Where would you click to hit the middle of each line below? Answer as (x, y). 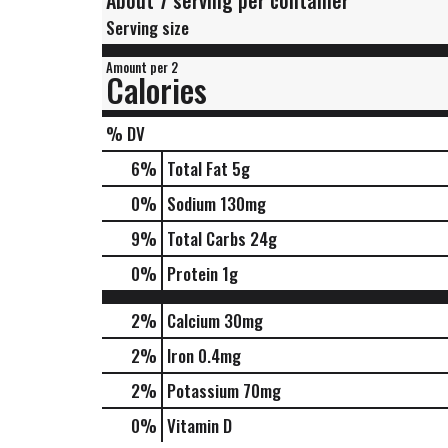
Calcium (193, 320)
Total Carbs (206, 238)
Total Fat (197, 168)
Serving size (147, 27)
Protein (192, 273)
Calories (156, 89)
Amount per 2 (142, 67)
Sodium (191, 203)
